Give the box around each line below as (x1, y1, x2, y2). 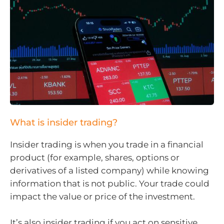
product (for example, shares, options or (10, 152, 179, 163)
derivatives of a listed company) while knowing (10, 165, 209, 176)
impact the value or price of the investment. (10, 191, 195, 202)
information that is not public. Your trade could (10, 178, 209, 189)
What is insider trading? (10, 117, 117, 128)
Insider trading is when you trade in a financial (10, 139, 203, 150)
